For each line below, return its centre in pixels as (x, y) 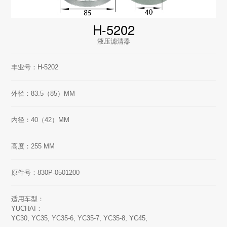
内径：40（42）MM (41, 120)
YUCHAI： (27, 209)
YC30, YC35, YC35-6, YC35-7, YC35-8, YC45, (80, 218)
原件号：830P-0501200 (46, 173)
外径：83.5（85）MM (43, 94)
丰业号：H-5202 (35, 67)
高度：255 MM (33, 146)
